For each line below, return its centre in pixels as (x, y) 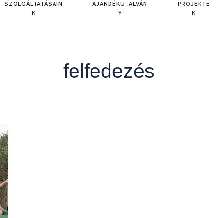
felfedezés (109, 71)
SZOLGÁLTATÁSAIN (34, 4)
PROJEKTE (194, 4)
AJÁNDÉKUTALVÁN (120, 4)
